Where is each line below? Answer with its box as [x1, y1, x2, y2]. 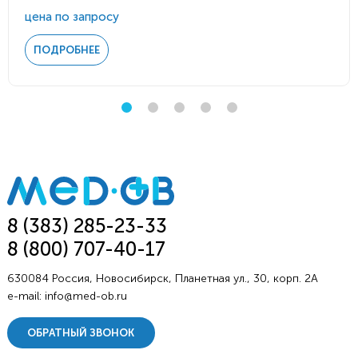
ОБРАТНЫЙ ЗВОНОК [27, 327, 135, 340]
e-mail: [6, 289, 45, 304]
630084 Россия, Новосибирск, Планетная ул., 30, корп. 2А [6, 272, 318, 286]
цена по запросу [25, 10, 119, 24]
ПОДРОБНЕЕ [34, 44, 100, 56]
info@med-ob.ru [44, 289, 127, 304]
